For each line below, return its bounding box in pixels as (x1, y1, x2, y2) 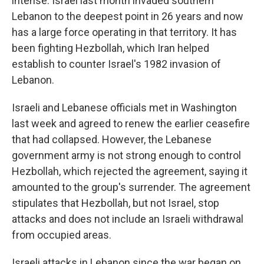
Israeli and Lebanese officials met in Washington (12, 101, 237, 114)
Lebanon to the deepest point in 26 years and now (12, 10, 243, 22)
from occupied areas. (12, 229, 111, 241)
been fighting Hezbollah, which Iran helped (12, 42, 209, 54)
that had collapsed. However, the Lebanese (12, 133, 212, 146)
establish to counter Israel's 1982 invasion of (12, 58, 221, 70)
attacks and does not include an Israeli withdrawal (12, 213, 243, 225)
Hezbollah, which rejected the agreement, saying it (12, 165, 247, 177)
